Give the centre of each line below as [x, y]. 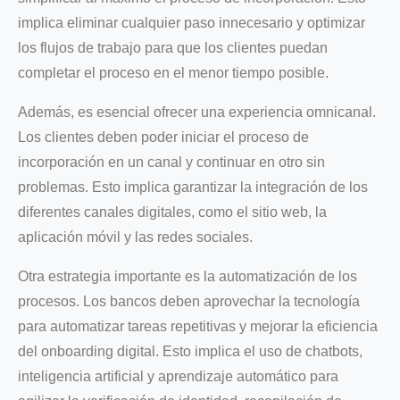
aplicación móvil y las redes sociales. [135, 237]
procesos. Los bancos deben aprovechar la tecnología [189, 301]
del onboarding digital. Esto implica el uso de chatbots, [190, 351]
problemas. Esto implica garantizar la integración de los [193, 187]
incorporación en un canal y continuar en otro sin [171, 162]
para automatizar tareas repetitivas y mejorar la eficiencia [198, 326]
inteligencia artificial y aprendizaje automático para [178, 376]
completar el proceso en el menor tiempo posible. [173, 72]
